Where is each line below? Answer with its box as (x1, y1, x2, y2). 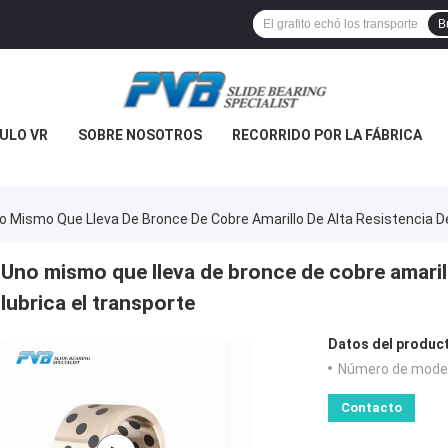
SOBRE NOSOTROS (78, 127, 202, 143)
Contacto (341, 400, 402, 416)
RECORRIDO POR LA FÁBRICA (232, 127, 422, 143)
